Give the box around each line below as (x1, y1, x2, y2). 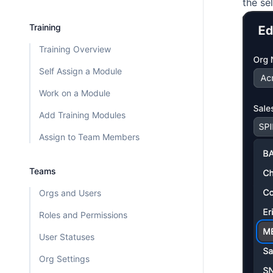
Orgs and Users (39, 188, 101, 199)
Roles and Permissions (39, 210, 127, 221)
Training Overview (39, 44, 111, 55)
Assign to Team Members (39, 132, 140, 143)
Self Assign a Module (39, 66, 122, 77)
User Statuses (39, 232, 94, 243)
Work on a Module (39, 88, 110, 99)
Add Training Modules (39, 110, 126, 121)
